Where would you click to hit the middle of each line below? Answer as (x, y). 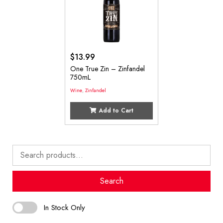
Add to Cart (115, 111)
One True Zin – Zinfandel (108, 69)
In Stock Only (64, 207)
